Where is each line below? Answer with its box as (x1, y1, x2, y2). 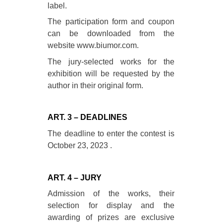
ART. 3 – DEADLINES (48, 113, 128, 122)
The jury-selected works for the (48, 57, 174, 66)
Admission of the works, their (48, 189, 174, 198)
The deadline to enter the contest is (48, 129, 174, 138)
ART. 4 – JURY (48, 173, 102, 182)
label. (48, 1, 67, 10)
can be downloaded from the (48, 29, 174, 38)
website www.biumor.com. (48, 41, 139, 50)
